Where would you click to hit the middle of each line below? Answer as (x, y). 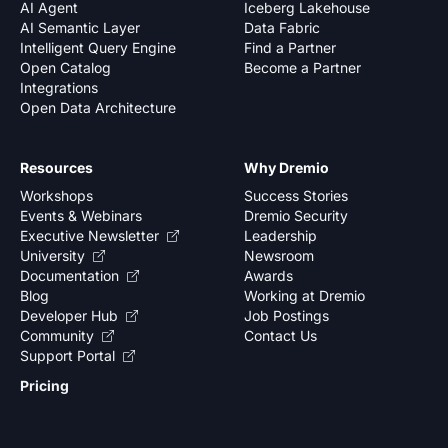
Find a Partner (290, 48)
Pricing (44, 386)
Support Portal (67, 356)
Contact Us (280, 336)
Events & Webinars (81, 216)
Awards (268, 276)
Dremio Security (296, 216)
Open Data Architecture (98, 108)
